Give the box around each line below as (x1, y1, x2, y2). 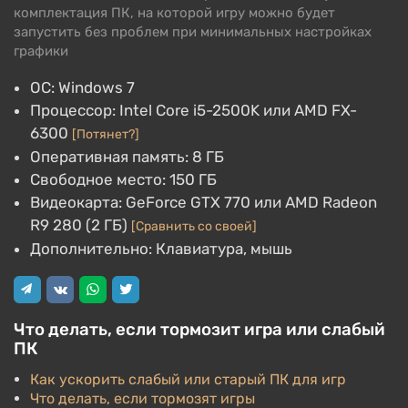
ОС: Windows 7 (30, 78, 135, 97)
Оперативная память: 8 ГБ (30, 148, 224, 166)
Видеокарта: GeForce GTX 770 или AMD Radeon (30, 193, 377, 211)
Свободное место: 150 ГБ (30, 170, 217, 189)
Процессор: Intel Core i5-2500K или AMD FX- (30, 101, 357, 119)
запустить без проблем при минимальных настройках (14, 24, 372, 40)
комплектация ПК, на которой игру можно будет (14, 5, 335, 21)
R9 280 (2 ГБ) (30, 216, 131, 234)
